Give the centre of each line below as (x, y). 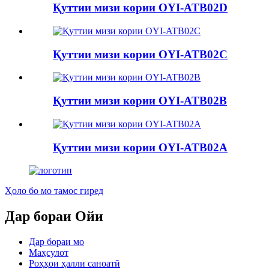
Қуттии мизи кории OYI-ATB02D (140, 8)
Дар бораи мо (56, 242)
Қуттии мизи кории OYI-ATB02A (140, 147)
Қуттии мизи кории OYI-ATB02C (140, 54)
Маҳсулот (49, 253)
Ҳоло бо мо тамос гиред (54, 191)
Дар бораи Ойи (54, 216)
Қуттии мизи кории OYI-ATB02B (140, 101)
